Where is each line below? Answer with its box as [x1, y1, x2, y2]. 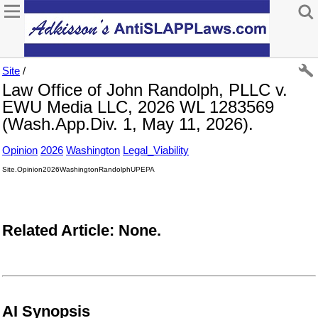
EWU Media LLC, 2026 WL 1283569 [2, 97, 274, 116]
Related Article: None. [2, 221, 161, 239]
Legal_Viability [123, 144, 189, 156]
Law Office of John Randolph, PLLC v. [2, 80, 287, 99]
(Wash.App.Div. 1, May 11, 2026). [2, 114, 253, 133]
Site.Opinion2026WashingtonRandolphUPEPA [2, 165, 155, 173]
